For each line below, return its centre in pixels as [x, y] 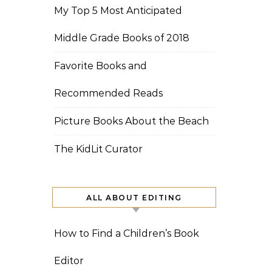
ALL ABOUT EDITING [134, 198]
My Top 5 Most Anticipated [118, 11]
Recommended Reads [108, 93]
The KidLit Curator [98, 149]
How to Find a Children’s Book [127, 233]
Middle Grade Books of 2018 [122, 38]
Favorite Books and [100, 66]
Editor [69, 261]
